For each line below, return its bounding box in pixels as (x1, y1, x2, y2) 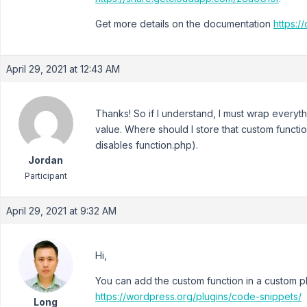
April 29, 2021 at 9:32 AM (6, 204, 116, 217)
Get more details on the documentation (95, 17, 273, 29)
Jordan (28, 153, 63, 166)
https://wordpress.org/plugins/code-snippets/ (95, 290, 302, 302)
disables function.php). (95, 138, 198, 151)
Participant (24, 170, 67, 181)
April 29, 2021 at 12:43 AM (6, 62, 120, 75)
